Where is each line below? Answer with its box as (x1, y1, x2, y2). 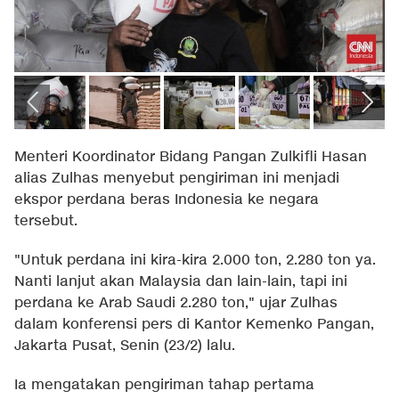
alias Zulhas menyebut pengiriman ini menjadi (14, 169, 339, 189)
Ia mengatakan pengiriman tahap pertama (14, 376, 314, 395)
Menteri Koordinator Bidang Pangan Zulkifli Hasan (14, 148, 367, 167)
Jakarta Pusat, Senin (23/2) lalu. (14, 337, 235, 356)
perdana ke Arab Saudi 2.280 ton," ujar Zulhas (14, 294, 338, 313)
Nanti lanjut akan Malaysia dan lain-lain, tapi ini (14, 273, 347, 292)
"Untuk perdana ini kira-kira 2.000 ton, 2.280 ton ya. (14, 251, 376, 271)
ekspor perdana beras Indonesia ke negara (14, 191, 319, 210)
